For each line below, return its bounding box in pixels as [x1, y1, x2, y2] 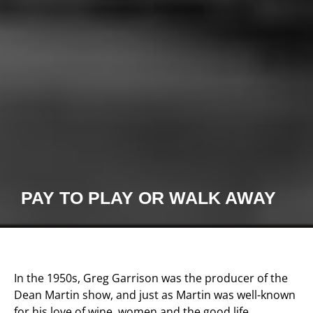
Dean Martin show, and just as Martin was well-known [14, 287, 296, 303]
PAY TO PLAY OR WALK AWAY [21, 188, 276, 208]
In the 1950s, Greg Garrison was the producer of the [14, 270, 288, 286]
